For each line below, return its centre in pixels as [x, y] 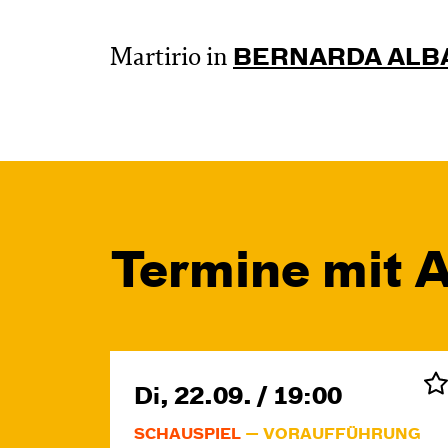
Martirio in [168, 59]
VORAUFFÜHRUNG [342, 435]
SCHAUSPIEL [187, 435]
